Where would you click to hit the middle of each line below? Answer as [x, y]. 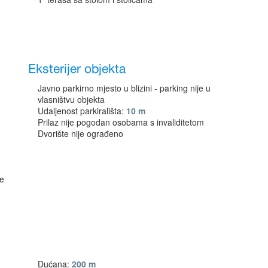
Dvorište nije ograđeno [81, 133]
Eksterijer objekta [77, 69]
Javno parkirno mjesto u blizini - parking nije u [124, 88]
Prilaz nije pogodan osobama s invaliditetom [121, 122]
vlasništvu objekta [71, 99]
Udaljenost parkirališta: [82, 110]
